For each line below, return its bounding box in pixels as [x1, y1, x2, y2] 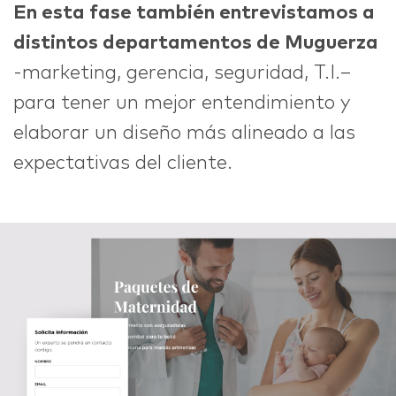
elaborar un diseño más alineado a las [13, 124, 355, 144]
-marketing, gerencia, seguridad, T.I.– [13, 64, 351, 84]
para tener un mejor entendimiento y [13, 94, 349, 114]
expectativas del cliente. [13, 154, 232, 174]
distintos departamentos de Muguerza [13, 34, 378, 54]
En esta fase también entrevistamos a [13, 4, 375, 24]
